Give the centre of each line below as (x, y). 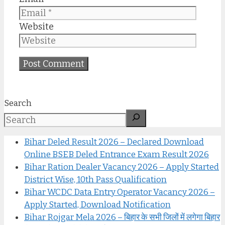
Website (36, 27)
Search (18, 103)
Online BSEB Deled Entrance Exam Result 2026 (117, 154)
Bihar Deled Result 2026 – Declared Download (114, 142)
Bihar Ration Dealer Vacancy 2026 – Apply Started (122, 167)
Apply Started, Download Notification (97, 204)
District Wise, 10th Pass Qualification (95, 179)
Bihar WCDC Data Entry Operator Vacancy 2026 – (120, 192)
